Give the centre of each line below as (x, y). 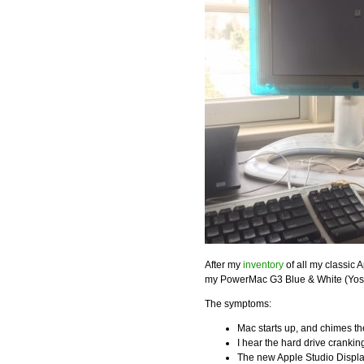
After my (224, 265)
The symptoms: (238, 304)
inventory (263, 265)
